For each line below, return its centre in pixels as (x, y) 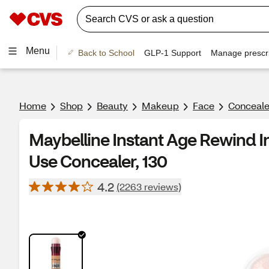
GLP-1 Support (172, 53)
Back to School (106, 53)
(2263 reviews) (149, 186)
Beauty (112, 105)
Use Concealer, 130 (98, 161)
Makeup (160, 105)
